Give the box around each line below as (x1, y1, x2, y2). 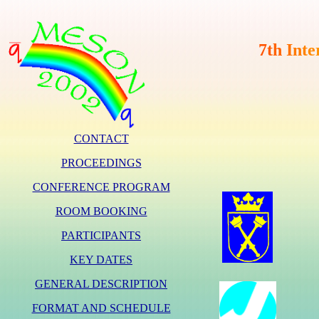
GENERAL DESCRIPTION (35, 278, 167, 290)
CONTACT (73, 132, 129, 145)
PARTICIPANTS (61, 229, 141, 241)
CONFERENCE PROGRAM (32, 181, 170, 193)
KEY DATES (70, 253, 132, 266)
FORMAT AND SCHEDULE (31, 302, 171, 314)
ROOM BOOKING (55, 205, 147, 217)
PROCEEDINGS (61, 157, 142, 169)
